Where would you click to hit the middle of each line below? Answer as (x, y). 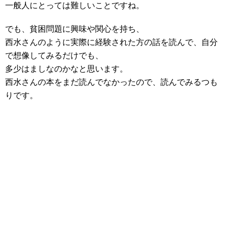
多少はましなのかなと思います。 (66, 69)
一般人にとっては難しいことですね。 (75, 5)
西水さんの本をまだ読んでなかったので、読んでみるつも (111, 82)
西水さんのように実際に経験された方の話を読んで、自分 (111, 42)
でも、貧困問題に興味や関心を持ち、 (75, 29)
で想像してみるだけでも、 (54, 55)
